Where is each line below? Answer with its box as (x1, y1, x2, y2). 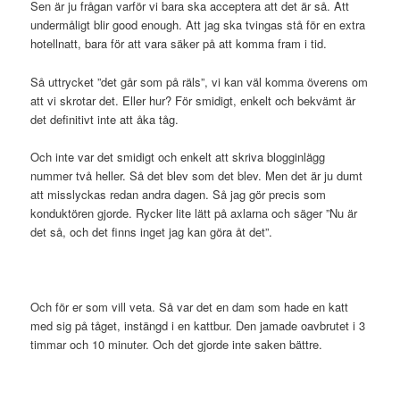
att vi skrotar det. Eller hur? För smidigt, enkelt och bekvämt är (30, 91, 356, 109)
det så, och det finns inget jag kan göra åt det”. (30, 222, 273, 240)
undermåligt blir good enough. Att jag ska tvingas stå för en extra (30, 16, 366, 34)
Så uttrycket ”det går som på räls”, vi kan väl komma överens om (30, 72, 369, 90)
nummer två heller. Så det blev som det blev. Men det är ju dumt (30, 166, 363, 184)
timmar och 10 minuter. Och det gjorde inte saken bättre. (30, 335, 323, 353)
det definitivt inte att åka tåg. (30, 110, 179, 128)
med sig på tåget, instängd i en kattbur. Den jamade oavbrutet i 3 (30, 316, 366, 334)
